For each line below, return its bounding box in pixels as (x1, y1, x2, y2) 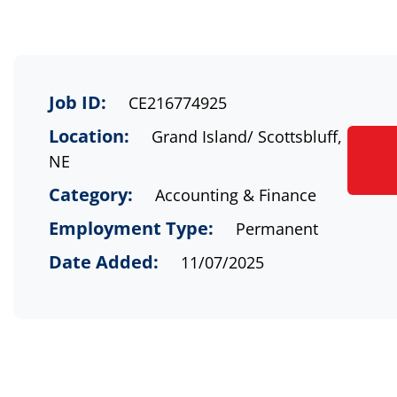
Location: (49, 124, 129, 148)
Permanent (231, 218, 318, 239)
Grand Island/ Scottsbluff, (147, 126, 342, 147)
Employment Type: (49, 216, 214, 240)
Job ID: (49, 90, 106, 114)
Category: (49, 183, 133, 206)
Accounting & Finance (151, 184, 316, 206)
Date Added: (49, 250, 159, 274)
